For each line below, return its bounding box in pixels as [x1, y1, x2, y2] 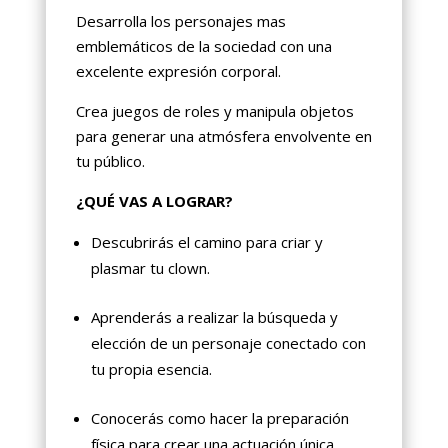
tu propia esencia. [90, 359, 212, 380]
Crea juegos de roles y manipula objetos [75, 101, 354, 122]
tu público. [75, 151, 145, 172]
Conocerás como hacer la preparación [90, 408, 349, 429]
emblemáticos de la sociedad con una [75, 36, 332, 57]
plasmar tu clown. [90, 258, 210, 279]
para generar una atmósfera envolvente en [75, 126, 372, 147]
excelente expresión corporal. [75, 61, 281, 82]
